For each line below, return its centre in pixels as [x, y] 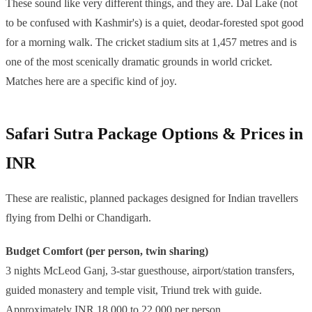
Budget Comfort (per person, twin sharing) [107, 251]
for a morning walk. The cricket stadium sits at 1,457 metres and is [151, 42]
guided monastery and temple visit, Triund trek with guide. [134, 290]
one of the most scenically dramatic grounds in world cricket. [139, 62]
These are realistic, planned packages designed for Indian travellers [152, 198]
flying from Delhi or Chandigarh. [78, 218]
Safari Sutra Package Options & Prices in [154, 134]
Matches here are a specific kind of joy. [91, 81]
